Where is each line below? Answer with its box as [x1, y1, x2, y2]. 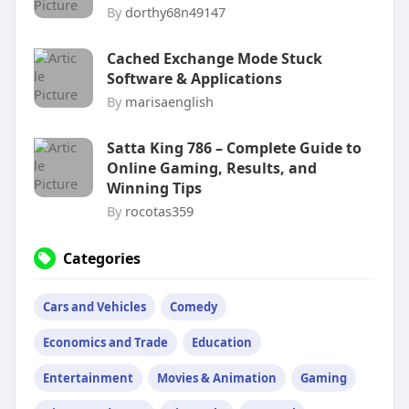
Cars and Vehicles [42, 299, 146, 316]
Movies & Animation [156, 370, 277, 387]
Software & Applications [106, 68, 282, 89]
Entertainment [42, 370, 133, 387]
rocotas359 [124, 202, 194, 221]
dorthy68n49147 [124, 3, 225, 22]
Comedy [169, 299, 217, 316]
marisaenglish [124, 92, 214, 111]
